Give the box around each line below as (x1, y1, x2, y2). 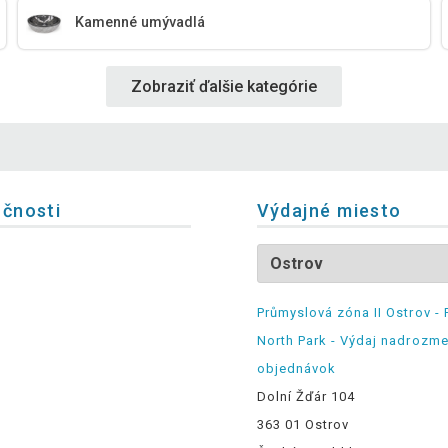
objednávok (256, 360, 336, 376)
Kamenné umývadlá (75, 14, 206, 32)
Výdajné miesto (256, 199, 402, 221)
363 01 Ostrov (256, 416, 350, 432)
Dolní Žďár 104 (256, 388, 356, 404)
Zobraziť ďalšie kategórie (131, 77, 317, 97)
